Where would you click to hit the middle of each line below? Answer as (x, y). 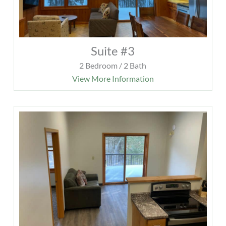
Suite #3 (113, 50)
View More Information (113, 78)
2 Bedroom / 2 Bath (113, 65)
